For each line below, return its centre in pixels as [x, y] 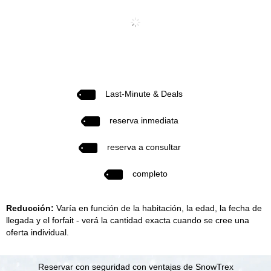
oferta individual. [38, 232]
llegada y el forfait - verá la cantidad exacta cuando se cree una [128, 220]
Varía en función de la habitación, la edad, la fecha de [158, 208]
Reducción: [30, 208]
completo [150, 173]
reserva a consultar [144, 147]
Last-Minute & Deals [144, 93]
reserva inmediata [144, 120]
